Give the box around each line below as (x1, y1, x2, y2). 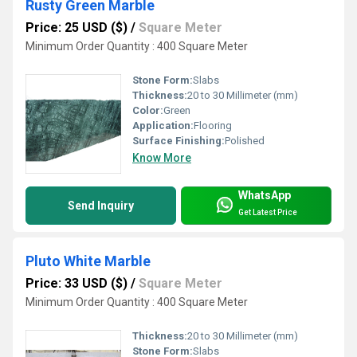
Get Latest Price (238, 207, 297, 217)
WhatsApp (238, 188, 291, 202)
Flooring (194, 120, 232, 132)
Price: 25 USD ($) (25, 20, 127, 36)
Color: (132, 104, 163, 117)
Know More (132, 151, 191, 165)
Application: (132, 120, 194, 132)
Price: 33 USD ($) (25, 276, 127, 292)
